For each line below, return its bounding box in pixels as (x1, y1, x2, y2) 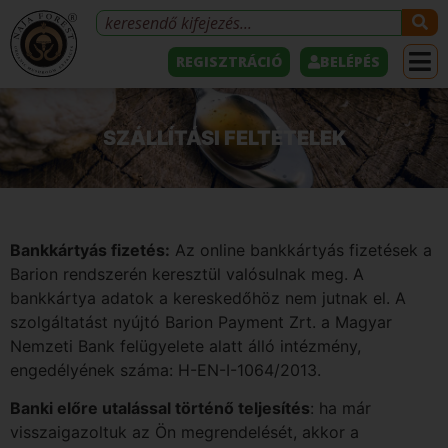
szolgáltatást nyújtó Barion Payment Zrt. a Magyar (10, 312, 392, 332)
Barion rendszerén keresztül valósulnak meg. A (10, 264, 364, 284)
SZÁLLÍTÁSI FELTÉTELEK (102, 126, 346, 150)
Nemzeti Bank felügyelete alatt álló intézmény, (10, 336, 361, 356)
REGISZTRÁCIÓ (175, 51, 282, 71)
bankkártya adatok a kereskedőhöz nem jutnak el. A (10, 288, 406, 308)
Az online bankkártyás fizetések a (170, 240, 432, 260)
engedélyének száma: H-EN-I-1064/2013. (10, 360, 321, 380)
